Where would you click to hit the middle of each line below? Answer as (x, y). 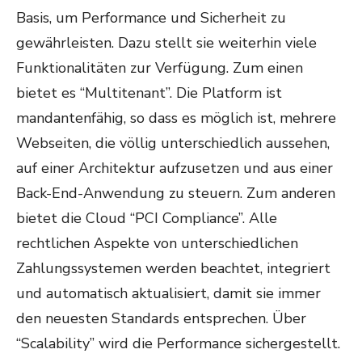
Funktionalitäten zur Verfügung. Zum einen (160, 68)
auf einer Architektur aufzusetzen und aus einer (175, 168)
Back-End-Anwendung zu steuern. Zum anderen (176, 193)
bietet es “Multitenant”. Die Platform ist (149, 93)
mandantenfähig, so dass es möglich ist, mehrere (176, 118)
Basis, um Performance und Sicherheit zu (151, 18)
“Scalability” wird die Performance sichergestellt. (178, 343)
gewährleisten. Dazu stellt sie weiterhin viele (166, 43)
